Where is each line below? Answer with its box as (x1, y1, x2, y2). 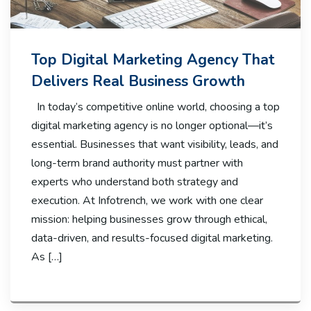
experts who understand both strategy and (31, 174, 238, 190)
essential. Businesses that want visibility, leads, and (31, 137, 278, 152)
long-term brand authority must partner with (31, 155, 243, 171)
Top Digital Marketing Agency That (31, 49, 275, 70)
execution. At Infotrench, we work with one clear (31, 193, 263, 208)
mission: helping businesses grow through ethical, (31, 212, 267, 227)
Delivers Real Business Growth (31, 71, 245, 92)
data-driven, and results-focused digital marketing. (31, 230, 273, 246)
